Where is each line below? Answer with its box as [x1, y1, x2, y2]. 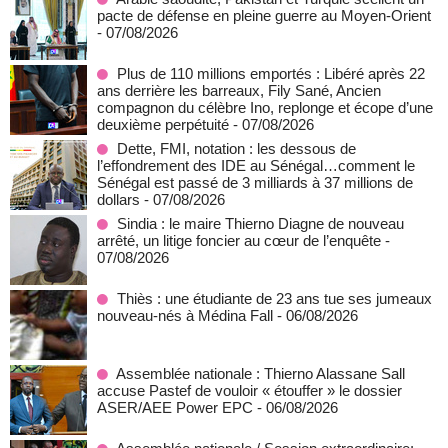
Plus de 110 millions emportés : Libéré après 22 [117, 65, 425, 82]
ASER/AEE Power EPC [97, 399, 253, 416]
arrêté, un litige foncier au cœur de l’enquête [97, 232, 381, 249]
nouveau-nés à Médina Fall [97, 307, 273, 324]
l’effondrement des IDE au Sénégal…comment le [97, 157, 415, 174]
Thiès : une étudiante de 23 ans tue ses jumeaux [117, 290, 432, 307]
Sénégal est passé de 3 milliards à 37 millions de [97, 174, 413, 191]
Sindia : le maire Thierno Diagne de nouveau [117, 215, 404, 232]
